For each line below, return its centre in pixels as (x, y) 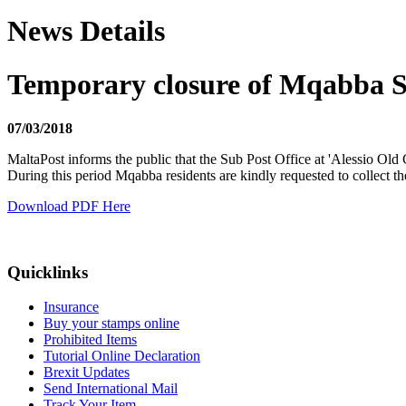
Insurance (71, 307)
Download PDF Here (69, 207)
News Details (86, 31)
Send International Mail (111, 389)
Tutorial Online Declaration (122, 356)
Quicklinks (48, 272)
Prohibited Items (90, 340)
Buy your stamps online (111, 324)
